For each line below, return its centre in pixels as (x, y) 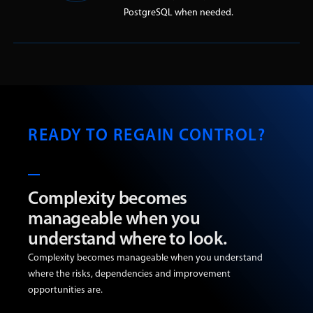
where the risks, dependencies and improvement (129, 274)
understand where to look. (128, 240)
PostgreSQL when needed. (178, 13)
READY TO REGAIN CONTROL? (147, 136)
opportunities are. (65, 290)
